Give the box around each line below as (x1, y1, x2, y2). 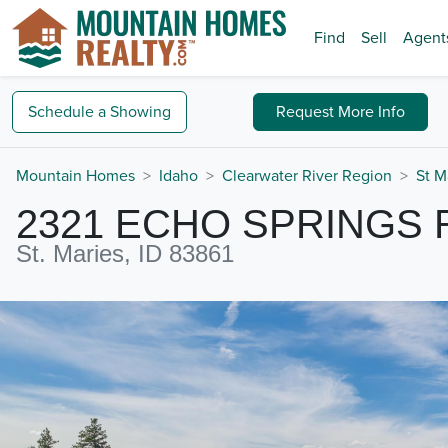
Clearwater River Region (222, 166, 392, 186)
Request (276, 101, 339, 122)
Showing (110, 101, 171, 122)
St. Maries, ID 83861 (16, 240, 234, 267)
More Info (338, 101, 406, 122)
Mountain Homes (16, 166, 135, 186)
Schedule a (28, 101, 106, 122)
